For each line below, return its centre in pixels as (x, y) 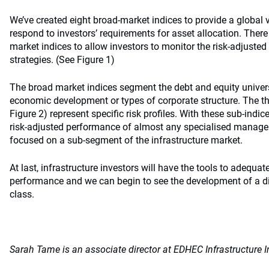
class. (22, 194)
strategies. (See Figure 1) (62, 60)
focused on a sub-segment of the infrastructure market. (126, 140)
